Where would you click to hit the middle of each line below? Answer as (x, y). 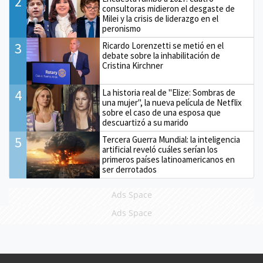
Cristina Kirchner (133, 66)
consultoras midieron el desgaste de (169, 9)
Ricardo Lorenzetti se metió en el (163, 46)
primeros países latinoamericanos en (169, 160)
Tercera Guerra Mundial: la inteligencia (171, 140)
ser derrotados (130, 170)
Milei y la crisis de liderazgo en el (161, 19)
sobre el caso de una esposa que (162, 113)
